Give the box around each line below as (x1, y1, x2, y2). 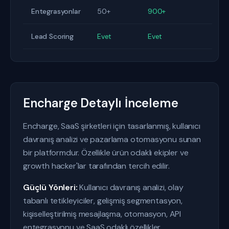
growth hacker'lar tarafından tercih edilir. (23, 161, 170, 171)
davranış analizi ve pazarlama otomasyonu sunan (23, 134, 201, 145)
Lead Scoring (31, 32, 74, 41)
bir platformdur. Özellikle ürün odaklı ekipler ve (23, 147, 189, 158)
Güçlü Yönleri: (23, 182, 78, 193)
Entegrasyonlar (31, 7, 81, 16)
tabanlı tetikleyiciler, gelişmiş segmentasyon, (23, 195, 182, 206)
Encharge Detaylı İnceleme (23, 95, 178, 111)
